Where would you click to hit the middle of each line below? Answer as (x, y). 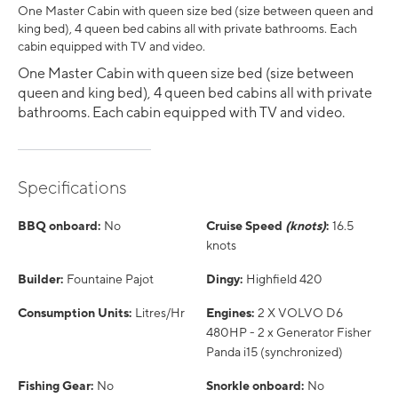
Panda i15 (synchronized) (275, 352)
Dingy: (224, 279)
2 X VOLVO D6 (300, 313)
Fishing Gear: (56, 386)
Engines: (230, 313)
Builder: (40, 279)
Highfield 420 (284, 279)
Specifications (72, 187)
